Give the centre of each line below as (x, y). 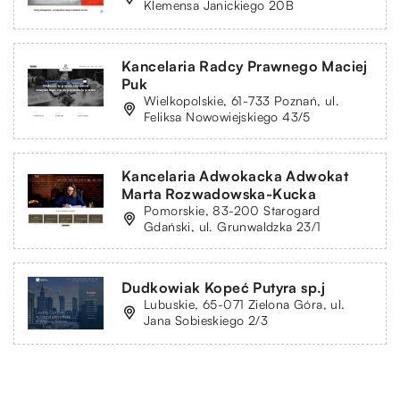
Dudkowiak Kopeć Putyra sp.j (224, 287)
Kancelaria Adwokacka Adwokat (235, 175)
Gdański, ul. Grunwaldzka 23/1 (233, 226)
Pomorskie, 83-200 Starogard (232, 210)
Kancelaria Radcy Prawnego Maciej (245, 66)
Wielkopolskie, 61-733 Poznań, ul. (242, 100)
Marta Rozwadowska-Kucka (219, 193)
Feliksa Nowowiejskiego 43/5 (227, 116)
